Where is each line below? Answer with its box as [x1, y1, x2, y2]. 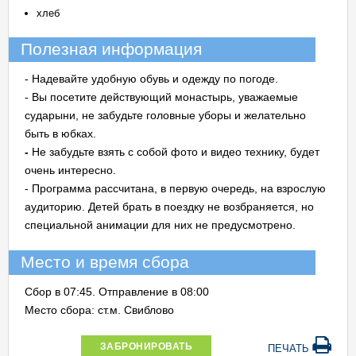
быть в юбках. [25, 127, 96, 140]
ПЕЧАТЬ [268, 342, 312, 354]
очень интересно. [25, 164, 116, 176]
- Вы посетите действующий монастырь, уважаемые [25, 91, 298, 103]
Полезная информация [21, 40, 202, 59]
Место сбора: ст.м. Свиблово [25, 304, 174, 316]
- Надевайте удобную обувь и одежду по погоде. [25, 72, 278, 85]
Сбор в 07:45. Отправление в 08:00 [25, 285, 209, 298]
